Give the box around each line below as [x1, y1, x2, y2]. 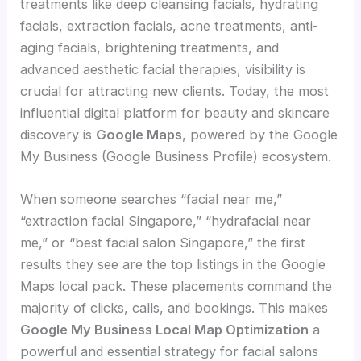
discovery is [20, 126, 97, 143]
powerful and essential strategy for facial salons [20, 342, 319, 359]
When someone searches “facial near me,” [20, 190, 283, 207]
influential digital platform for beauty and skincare [20, 104, 330, 121]
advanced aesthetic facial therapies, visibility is [20, 60, 306, 77]
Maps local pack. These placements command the [20, 277, 333, 294]
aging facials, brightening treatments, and [20, 39, 280, 56]
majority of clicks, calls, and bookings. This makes [20, 299, 329, 316]
